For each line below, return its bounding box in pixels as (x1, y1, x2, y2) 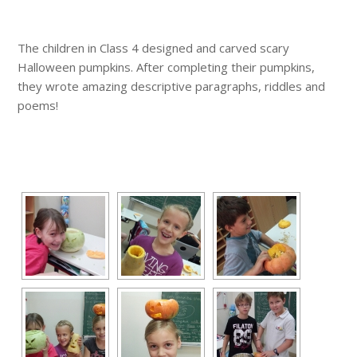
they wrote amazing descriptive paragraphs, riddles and (18, 78, 326, 95)
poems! (18, 97, 59, 114)
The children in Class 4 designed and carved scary (18, 40, 290, 57)
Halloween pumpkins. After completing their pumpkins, (18, 59, 316, 76)
